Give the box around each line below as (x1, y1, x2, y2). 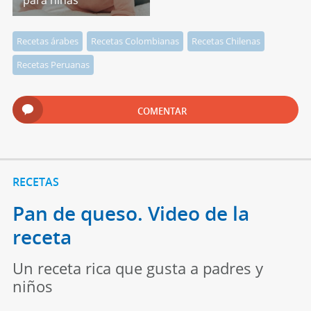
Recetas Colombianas (90, 34, 179, 47)
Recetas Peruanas (16, 58, 90, 71)
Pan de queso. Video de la (12, 199, 249, 226)
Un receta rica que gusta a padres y (12, 257, 263, 278)
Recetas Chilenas (191, 34, 260, 47)
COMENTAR (137, 104, 187, 117)
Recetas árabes (16, 34, 78, 47)
